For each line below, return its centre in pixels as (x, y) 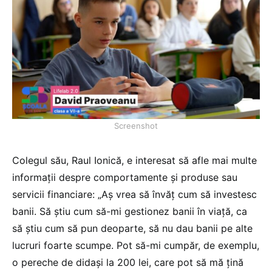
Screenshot (136, 126)
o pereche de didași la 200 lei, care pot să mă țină (128, 263)
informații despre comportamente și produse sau (125, 178)
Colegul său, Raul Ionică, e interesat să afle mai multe (134, 161)
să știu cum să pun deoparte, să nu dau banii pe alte (132, 229)
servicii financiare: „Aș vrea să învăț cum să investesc (134, 195)
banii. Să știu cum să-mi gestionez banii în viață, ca (130, 212)
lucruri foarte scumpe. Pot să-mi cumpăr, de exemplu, (136, 246)
